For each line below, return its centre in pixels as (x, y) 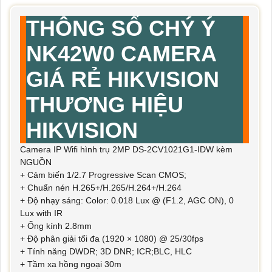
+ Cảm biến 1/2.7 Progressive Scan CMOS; (103, 175)
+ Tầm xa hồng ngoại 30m (71, 264)
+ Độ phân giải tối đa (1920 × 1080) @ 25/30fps (112, 239)
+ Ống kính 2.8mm (56, 226)
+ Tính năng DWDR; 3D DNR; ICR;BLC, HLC (106, 252)
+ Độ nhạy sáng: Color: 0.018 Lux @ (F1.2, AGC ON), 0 (127, 201)
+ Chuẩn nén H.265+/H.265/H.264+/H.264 (101, 188)
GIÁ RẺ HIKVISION (123, 80)
